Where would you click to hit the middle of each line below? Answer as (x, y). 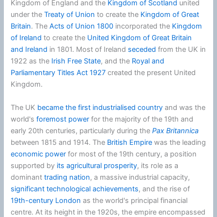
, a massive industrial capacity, (140, 177)
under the (28, 15)
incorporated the (143, 26)
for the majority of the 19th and (141, 119)
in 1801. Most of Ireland (88, 50)
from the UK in (181, 50)
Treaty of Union (70, 15)
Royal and (148, 61)
